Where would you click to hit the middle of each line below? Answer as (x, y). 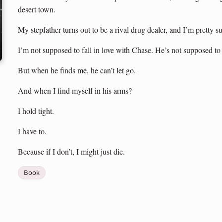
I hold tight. (36, 111)
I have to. (32, 131)
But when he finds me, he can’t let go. (77, 70)
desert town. (37, 9)
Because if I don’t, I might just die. (71, 151)
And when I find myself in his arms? (75, 90)
